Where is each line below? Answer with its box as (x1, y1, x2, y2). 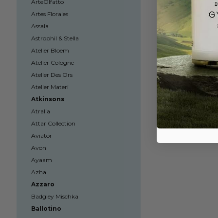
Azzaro (31, 181, 54, 188)
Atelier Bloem (31, 47, 69, 54)
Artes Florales (31, 10, 68, 18)
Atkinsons (31, 95, 64, 103)
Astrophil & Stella (31, 35, 79, 42)
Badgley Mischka (31, 193, 78, 200)
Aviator (31, 132, 52, 139)
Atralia (31, 108, 50, 115)
